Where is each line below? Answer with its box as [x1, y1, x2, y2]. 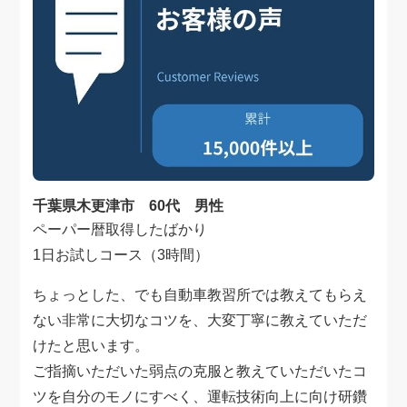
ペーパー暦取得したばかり [33, 222, 208, 238]
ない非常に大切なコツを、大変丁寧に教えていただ [33, 313, 368, 329]
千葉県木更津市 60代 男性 [33, 198, 224, 214]
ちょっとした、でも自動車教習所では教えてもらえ [33, 287, 368, 303]
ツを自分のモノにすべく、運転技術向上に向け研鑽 [33, 389, 368, 405]
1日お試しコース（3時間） [33, 247, 210, 263]
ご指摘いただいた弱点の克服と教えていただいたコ [33, 363, 368, 380]
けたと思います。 [33, 338, 150, 354]
